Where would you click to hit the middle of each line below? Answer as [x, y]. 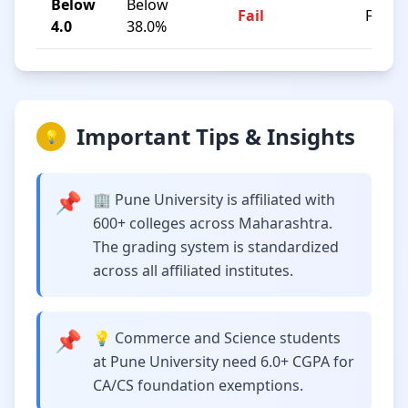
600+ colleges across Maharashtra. [213, 223]
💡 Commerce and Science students [217, 338]
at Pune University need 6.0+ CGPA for [224, 362]
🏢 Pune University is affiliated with [214, 199]
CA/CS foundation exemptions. [198, 385]
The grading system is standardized [216, 247]
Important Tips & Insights [216, 136]
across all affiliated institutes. [193, 270]
